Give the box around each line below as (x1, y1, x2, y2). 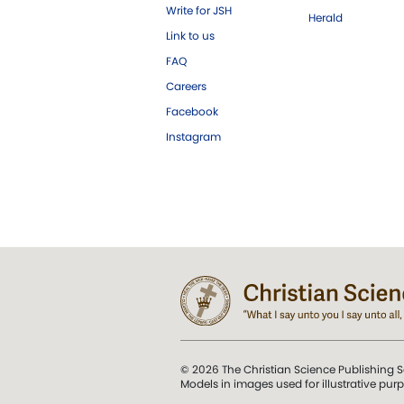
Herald (308, 9, 343, 25)
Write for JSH (166, 2, 232, 18)
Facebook (166, 103, 218, 119)
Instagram (166, 128, 221, 144)
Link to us (166, 27, 215, 43)
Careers (166, 78, 207, 94)
